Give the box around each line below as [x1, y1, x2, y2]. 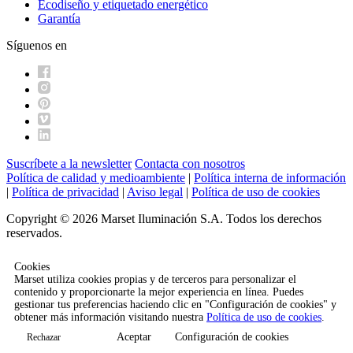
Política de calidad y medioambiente [6, 171, 185, 185]
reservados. [6, 226, 62, 240]
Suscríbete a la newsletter [6, 157, 132, 171]
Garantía [38, 12, 80, 26]
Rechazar [27, 332, 61, 344]
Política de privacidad [12, 185, 119, 199]
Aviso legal [127, 185, 183, 199]
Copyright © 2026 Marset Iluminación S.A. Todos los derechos [6, 212, 321, 226]
